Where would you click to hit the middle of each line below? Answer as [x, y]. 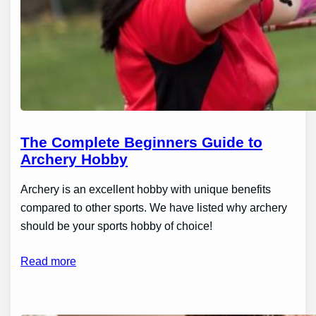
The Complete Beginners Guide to [142, 142]
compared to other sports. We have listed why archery [154, 208]
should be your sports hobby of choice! [117, 226]
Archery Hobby [74, 159]
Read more [49, 261]
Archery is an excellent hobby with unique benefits [146, 189]
